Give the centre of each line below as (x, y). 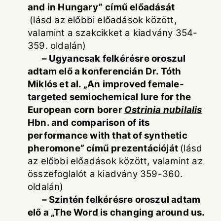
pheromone (54, 148)
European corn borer (76, 110)
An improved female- (136, 84)
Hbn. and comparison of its (89, 122)
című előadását (146, 7)
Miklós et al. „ (57, 84)
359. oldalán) (57, 45)
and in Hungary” (65, 7)
